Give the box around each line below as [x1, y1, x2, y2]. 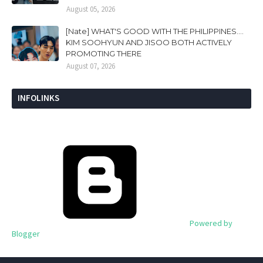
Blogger [12, 228, 40, 239]
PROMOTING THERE [66, 48, 141, 58]
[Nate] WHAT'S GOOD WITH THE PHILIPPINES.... [66, 26, 244, 36]
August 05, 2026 [66, 4, 115, 14]
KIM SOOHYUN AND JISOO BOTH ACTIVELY [66, 37, 232, 47]
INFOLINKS [18, 92, 59, 103]
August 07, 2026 [66, 60, 115, 71]
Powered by [188, 217, 232, 228]
